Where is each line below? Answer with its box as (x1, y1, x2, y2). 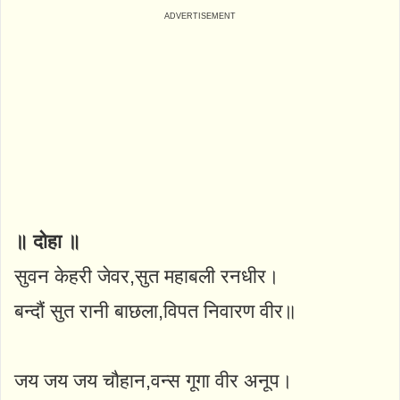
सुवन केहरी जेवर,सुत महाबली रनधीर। (14, 264, 279, 287)
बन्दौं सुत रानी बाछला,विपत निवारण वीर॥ (14, 299, 296, 322)
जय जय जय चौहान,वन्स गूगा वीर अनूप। (14, 369, 293, 392)
